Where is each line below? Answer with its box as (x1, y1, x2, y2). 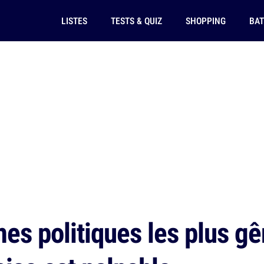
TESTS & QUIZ (110, 14, 162, 27)
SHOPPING (185, 14, 226, 27)
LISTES (61, 14, 87, 27)
